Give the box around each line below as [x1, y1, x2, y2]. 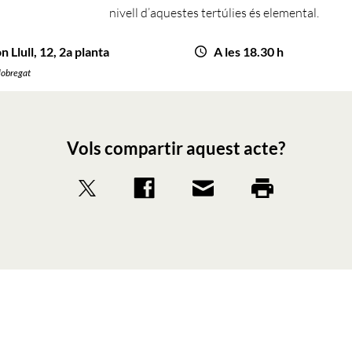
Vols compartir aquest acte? [67, 137, 285, 159]
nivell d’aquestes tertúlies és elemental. [108, 5, 321, 20]
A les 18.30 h [214, 44, 284, 59]
